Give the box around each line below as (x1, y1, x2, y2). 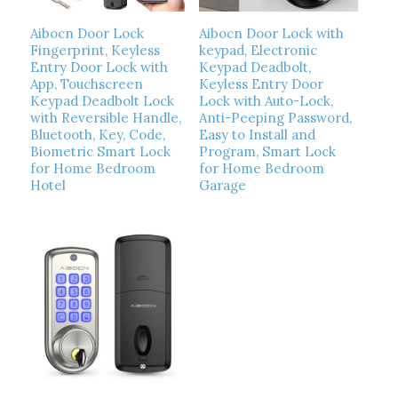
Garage (198, 177, 246, 195)
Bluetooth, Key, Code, (29, 126, 165, 144)
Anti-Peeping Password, (198, 109, 352, 127)
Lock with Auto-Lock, (198, 92, 333, 110)
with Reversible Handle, (29, 109, 181, 127)
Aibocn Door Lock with (198, 25, 344, 43)
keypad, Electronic (198, 42, 317, 60)
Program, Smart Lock (198, 143, 336, 161)
